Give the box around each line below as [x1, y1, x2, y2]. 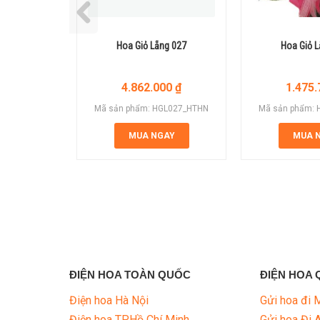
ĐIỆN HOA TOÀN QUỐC [69, 269, 191, 281]
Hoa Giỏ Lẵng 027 [116, 40, 186, 52]
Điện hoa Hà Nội [69, 294, 149, 308]
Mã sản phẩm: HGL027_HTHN [94, 104, 209, 114]
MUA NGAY [128, 131, 175, 141]
